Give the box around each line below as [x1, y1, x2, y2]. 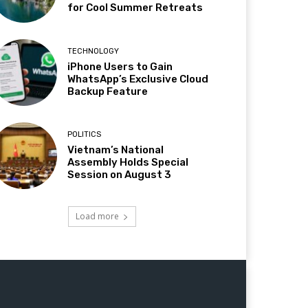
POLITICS [67, 129, 102, 139]
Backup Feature [67, 85, 148, 98]
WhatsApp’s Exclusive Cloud [67, 72, 209, 85]
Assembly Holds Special [67, 155, 189, 168]
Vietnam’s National [67, 143, 164, 156]
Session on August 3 [67, 168, 172, 181]
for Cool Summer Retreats [67, 1, 203, 14]
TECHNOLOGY [67, 46, 120, 56]
